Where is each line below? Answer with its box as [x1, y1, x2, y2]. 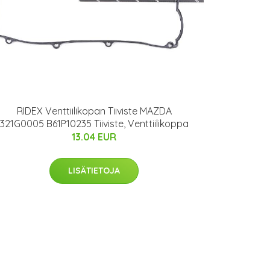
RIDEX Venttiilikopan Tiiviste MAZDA [16, 105, 172, 117]
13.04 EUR [72, 131, 116, 143]
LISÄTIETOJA [68, 165, 120, 176]
